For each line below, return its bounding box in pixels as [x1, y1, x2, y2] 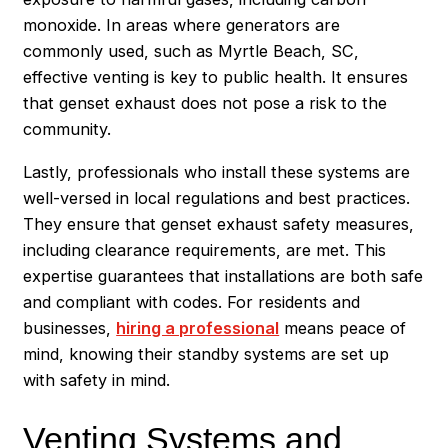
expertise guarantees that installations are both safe [23, 265, 424, 286]
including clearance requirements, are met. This [23, 239, 387, 260]
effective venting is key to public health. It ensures [23, 67, 409, 88]
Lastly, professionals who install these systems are [23, 161, 411, 182]
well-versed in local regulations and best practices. [23, 187, 411, 208]
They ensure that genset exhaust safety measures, [23, 213, 415, 234]
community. [23, 119, 112, 140]
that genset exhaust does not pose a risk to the [23, 93, 388, 114]
